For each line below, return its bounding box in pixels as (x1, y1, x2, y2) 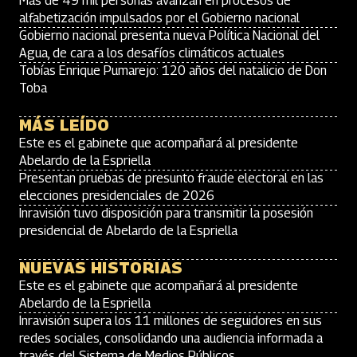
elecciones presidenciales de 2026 (19, 188, 214, 203)
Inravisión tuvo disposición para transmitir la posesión (19, 206, 313, 221)
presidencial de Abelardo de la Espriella (19, 223, 237, 238)
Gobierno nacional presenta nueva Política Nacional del (19, 28, 320, 43)
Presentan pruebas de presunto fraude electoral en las (19, 171, 324, 186)
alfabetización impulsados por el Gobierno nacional (19, 10, 300, 25)
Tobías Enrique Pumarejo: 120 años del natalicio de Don (19, 63, 327, 78)
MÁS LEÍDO (19, 116, 110, 135)
